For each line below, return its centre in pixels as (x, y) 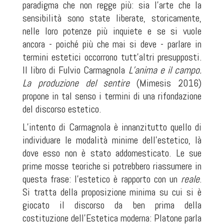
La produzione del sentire (76, 83)
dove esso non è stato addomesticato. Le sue (112, 153)
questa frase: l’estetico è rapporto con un (102, 179)
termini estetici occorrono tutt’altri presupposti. (112, 57)
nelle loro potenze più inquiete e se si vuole (112, 31)
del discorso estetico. (61, 109)
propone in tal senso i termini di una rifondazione (112, 96)
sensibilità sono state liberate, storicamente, (112, 18)
